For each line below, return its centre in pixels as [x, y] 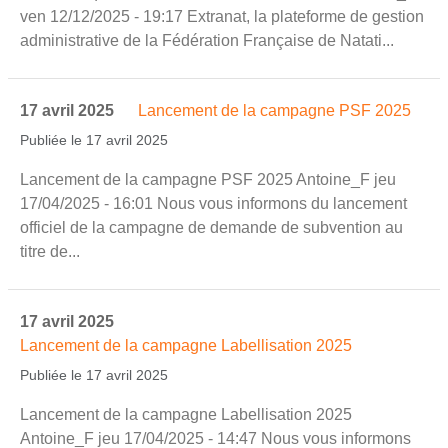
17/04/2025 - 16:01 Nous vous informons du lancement [213, 203]
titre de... [50, 251]
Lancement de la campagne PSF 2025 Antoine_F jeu [208, 179]
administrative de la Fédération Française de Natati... [207, 40]
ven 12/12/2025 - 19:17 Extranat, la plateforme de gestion [222, 16]
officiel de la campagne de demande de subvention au [211, 227]
